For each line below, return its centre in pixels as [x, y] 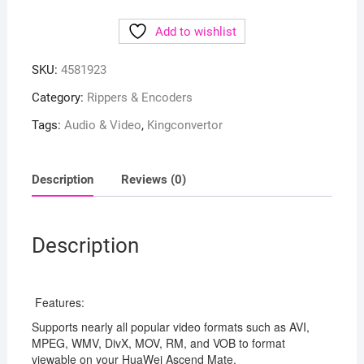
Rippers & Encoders [139, 98]
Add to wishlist [195, 32]
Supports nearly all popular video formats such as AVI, [170, 327]
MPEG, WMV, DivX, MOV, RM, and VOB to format [158, 343]
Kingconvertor [184, 126]
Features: [58, 303]
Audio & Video [102, 126]
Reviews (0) [153, 179]
